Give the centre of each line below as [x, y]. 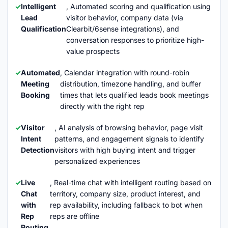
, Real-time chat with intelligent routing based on [131, 182]
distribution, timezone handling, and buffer [131, 84]
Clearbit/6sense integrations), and [123, 29]
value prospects [93, 51]
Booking [35, 95]
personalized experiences [97, 161]
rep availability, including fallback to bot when [126, 205]
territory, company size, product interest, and [125, 194]
